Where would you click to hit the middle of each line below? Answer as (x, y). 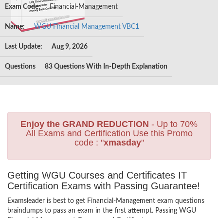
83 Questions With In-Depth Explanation (106, 67)
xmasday (122, 143)
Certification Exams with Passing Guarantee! (104, 186)
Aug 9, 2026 (70, 47)
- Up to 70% (173, 124)
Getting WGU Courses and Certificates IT (97, 175)
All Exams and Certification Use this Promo (109, 133)
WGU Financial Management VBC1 (87, 27)
